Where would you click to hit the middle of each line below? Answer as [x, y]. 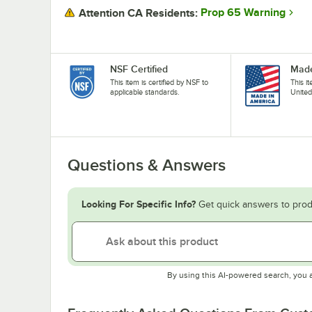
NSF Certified [139, 69]
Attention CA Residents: [138, 13]
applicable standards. [145, 92]
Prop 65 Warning [243, 13]
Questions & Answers [147, 165]
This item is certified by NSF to [159, 82]
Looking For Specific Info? [139, 204]
